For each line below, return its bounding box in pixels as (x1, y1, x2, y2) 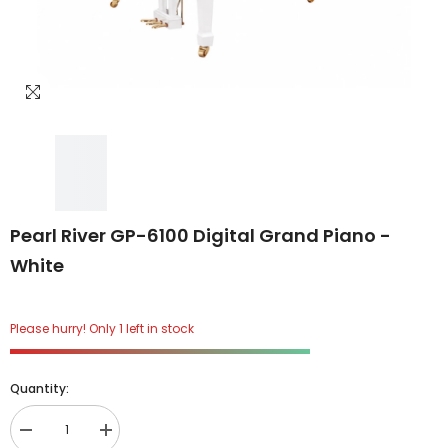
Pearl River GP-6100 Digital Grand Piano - (10, 223, 391, 249)
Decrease (24, 429, 79, 445)
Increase (104, 429, 154, 445)
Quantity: (10, 380, 69, 398)
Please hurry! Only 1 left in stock (10, 320, 194, 338)
